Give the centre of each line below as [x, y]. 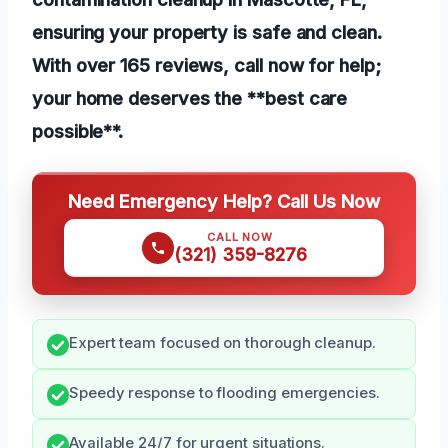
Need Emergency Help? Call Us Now [224, 201]
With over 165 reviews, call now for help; [206, 65]
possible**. [78, 131]
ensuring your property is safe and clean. [207, 32]
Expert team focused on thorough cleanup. [222, 343]
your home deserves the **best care [190, 98]
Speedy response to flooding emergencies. [224, 393]
